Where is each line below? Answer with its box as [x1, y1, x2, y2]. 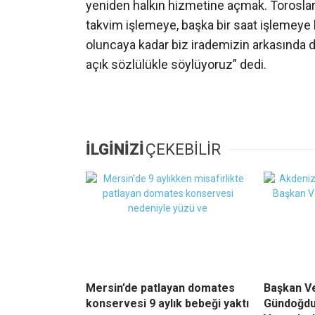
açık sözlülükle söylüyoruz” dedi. [86, 57, 266, 72]
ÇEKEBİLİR [146, 141, 221, 159]
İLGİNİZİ [86, 141, 144, 159]
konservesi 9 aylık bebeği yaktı [86, 297, 249, 311]
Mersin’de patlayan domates [86, 281, 235, 295]
